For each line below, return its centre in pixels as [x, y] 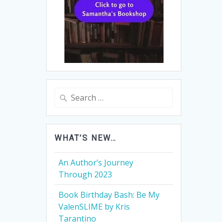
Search [66, 93]
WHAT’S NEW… [86, 138]
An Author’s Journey [96, 163]
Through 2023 [85, 175]
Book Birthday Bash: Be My [109, 195]
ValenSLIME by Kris [94, 207]
